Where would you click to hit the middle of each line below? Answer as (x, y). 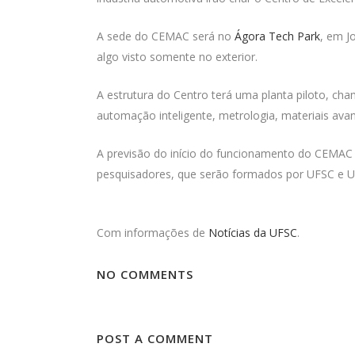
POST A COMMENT (155, 339)
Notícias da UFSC (253, 233)
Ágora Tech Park (277, 36)
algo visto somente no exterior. (179, 57)
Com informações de (153, 233)
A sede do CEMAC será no (166, 36)
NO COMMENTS (145, 275)
